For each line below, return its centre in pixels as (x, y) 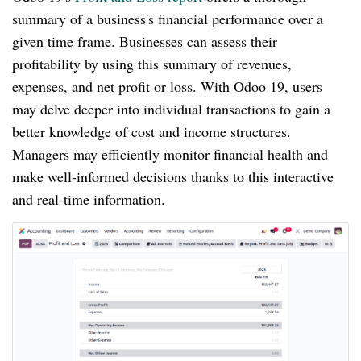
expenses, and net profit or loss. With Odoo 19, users (167, 87)
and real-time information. (89, 199)
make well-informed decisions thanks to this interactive (173, 177)
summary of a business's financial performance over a (168, 19)
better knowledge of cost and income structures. (151, 132)
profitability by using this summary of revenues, (152, 64)
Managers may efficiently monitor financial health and (170, 154)
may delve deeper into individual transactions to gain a (171, 109)
